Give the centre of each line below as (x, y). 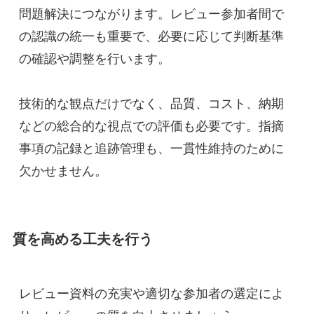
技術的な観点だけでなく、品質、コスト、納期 (151, 104)
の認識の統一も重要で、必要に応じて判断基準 (151, 37)
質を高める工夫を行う (82, 239)
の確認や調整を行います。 (94, 59)
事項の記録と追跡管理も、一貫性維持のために (151, 149)
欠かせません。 (63, 171)
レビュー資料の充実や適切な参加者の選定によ (151, 294)
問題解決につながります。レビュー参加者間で (151, 14)
